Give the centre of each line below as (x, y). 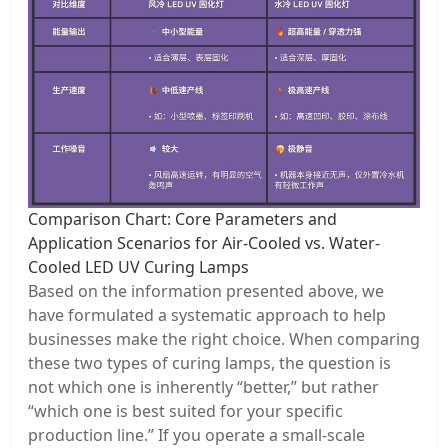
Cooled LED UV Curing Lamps (138, 267)
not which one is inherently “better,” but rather (203, 387)
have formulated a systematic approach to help (207, 315)
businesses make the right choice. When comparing (224, 339)
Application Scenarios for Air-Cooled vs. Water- (204, 243)
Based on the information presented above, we (206, 291)
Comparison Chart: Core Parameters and (182, 219)
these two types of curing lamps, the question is (209, 363)
